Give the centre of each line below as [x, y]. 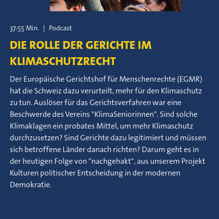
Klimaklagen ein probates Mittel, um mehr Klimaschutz [101, 126]
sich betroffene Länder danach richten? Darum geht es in [104, 149]
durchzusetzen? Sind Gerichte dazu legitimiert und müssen [108, 138]
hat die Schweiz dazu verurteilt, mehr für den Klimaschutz [106, 91]
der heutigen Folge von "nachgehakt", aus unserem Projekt [108, 161]
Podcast [60, 28]
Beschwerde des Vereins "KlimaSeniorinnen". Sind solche [104, 114]
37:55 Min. [24, 28]
